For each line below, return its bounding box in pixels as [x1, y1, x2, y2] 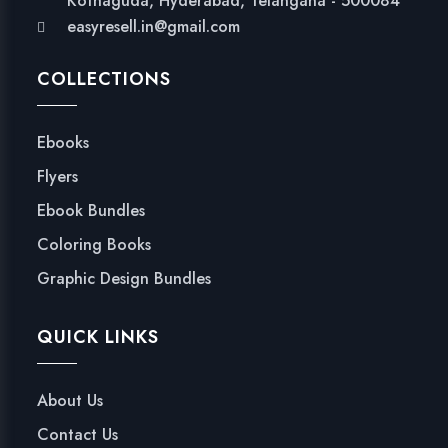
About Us [37, 389, 104, 413]
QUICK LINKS [37, 324, 160, 351]
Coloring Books [37, 233, 152, 257]
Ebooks [37, 131, 90, 155]
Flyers [37, 165, 79, 189]
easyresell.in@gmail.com [67, 15, 241, 39]
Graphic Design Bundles [37, 267, 212, 291]
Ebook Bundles [37, 199, 146, 223]
